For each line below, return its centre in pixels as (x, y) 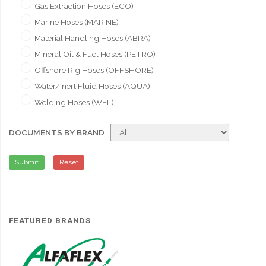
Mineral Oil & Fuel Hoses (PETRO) (95, 54)
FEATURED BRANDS (50, 220)
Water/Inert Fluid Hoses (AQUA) (92, 86)
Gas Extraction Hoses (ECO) (84, 6)
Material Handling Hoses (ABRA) (92, 38)
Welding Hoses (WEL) (74, 102)
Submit (26, 162)
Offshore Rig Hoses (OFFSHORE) (94, 70)
